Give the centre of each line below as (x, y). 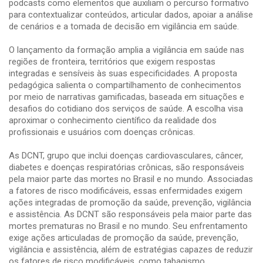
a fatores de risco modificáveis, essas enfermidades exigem (126, 190)
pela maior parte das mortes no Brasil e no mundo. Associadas (131, 179)
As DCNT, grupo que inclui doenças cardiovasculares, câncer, (126, 155)
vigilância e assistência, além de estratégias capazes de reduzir (131, 249)
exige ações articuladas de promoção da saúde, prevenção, (124, 237)
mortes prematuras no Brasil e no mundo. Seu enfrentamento (128, 226)
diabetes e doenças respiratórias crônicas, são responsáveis (127, 167)
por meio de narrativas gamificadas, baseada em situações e (127, 97)
